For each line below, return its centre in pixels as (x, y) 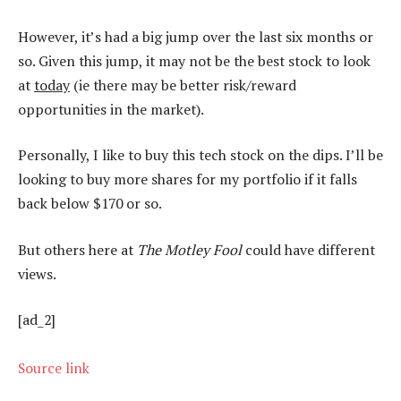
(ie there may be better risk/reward (183, 85)
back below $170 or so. (90, 204)
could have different (308, 249)
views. (37, 273)
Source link (54, 368)
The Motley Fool (189, 249)
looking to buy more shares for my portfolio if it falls (188, 179)
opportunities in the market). (111, 109)
